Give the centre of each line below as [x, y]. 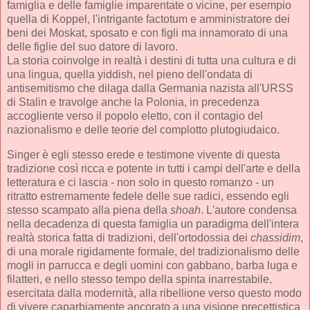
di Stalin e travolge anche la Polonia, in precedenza [133, 102]
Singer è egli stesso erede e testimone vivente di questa [144, 155]
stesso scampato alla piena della [87, 210]
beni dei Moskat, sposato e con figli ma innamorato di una [147, 33]
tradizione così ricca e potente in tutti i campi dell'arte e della [154, 169]
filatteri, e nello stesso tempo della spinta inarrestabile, [139, 280]
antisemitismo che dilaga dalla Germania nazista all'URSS [150, 89]
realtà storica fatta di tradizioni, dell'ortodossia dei [129, 238]
